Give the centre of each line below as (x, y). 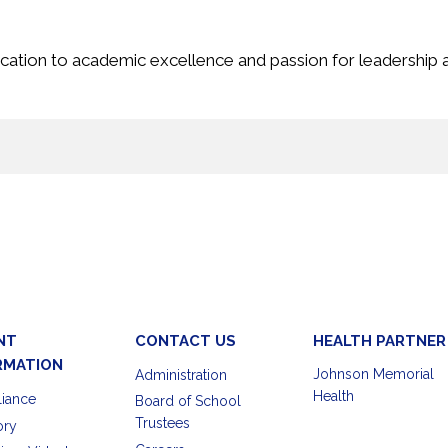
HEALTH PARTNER (379, 341)
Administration (180, 375)
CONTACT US (185, 341)
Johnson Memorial (373, 374)
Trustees (162, 423)
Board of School (187, 401)
